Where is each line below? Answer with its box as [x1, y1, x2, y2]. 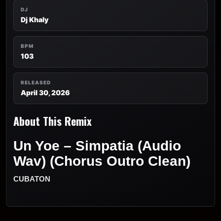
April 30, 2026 [21, 88, 70, 97]
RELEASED [21, 79, 51, 85]
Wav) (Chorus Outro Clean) [13, 153, 190, 169]
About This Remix [13, 113, 92, 129]
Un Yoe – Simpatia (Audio [13, 138, 181, 153]
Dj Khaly [21, 15, 48, 24]
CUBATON [13, 175, 50, 183]
